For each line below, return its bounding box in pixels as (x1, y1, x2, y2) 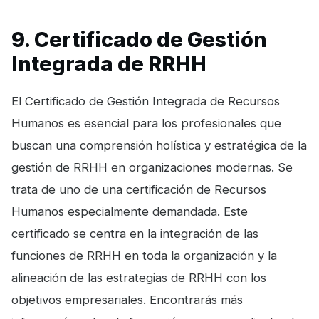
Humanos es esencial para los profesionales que (11, 116, 281, 131)
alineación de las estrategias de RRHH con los (11, 271, 266, 286)
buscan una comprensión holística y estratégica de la (11, 138, 307, 153)
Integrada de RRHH (11, 51, 206, 77)
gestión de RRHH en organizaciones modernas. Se (11, 160, 293, 175)
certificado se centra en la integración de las (11, 226, 258, 241)
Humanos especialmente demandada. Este (11, 204, 248, 219)
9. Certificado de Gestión (11, 27, 267, 53)
